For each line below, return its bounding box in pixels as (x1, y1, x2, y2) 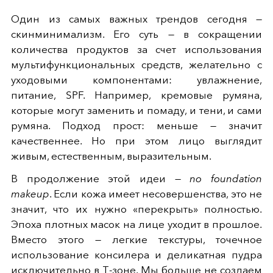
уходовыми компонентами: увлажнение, (11, 73, 262, 86)
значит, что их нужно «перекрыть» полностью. (11, 202, 262, 215)
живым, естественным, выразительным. (11, 149, 211, 162)
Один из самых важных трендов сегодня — (11, 12, 262, 25)
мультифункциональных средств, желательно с (11, 58, 262, 71)
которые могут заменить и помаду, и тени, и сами (11, 104, 262, 116)
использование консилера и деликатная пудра (11, 248, 262, 261)
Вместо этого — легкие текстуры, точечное (11, 233, 262, 246)
